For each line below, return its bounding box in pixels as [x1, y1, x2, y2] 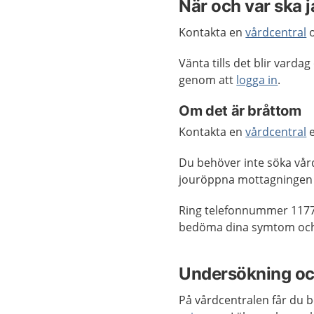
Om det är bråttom [179, 102, 301, 119]
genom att [179, 72, 237, 88]
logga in [236, 72, 278, 88]
